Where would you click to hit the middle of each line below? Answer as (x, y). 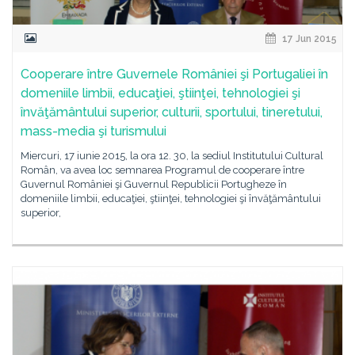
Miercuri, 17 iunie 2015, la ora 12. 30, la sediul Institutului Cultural (172, 156)
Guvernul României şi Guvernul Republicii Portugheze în (154, 184)
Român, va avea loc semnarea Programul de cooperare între (162, 170)
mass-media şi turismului (94, 131)
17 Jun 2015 (308, 39)
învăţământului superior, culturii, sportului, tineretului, (172, 112)
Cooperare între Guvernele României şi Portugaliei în (174, 74)
